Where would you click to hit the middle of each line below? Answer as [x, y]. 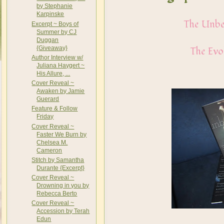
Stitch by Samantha [58, 160]
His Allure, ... [53, 73]
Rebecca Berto [57, 193]
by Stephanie [55, 6]
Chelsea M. [52, 142]
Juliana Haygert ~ [61, 65]
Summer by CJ [57, 32]
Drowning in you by [63, 185]
